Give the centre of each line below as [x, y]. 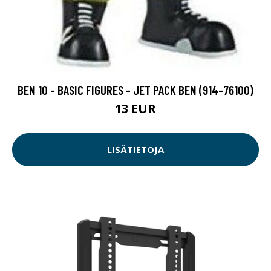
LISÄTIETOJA [135, 150]
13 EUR [135, 108]
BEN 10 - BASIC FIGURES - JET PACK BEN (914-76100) [135, 90]
